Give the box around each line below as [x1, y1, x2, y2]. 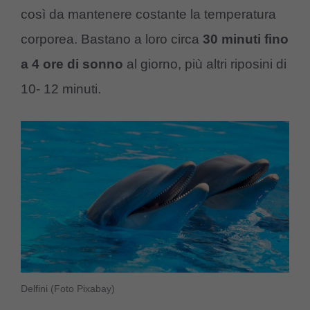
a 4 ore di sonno [21, 56, 123, 71]
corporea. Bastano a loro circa [21, 31, 203, 46]
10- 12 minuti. [21, 81, 101, 96]
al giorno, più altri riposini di [123, 56, 286, 71]
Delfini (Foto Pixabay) [21, 282, 115, 294]
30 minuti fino [203, 31, 289, 46]
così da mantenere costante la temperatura [21, 6, 276, 21]
